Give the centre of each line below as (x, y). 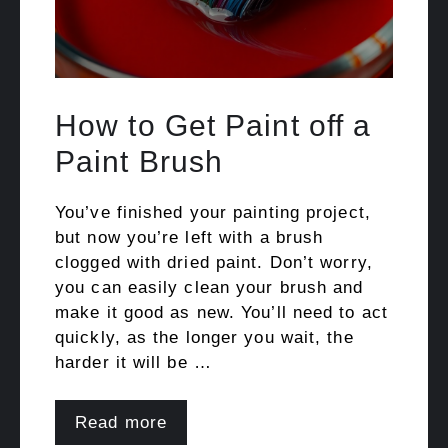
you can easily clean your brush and (209, 287)
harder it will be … (133, 362)
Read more (121, 422)
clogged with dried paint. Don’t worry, (214, 262)
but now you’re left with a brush (189, 237)
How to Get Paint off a (213, 125)
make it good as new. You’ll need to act (221, 312)
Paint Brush (139, 161)
